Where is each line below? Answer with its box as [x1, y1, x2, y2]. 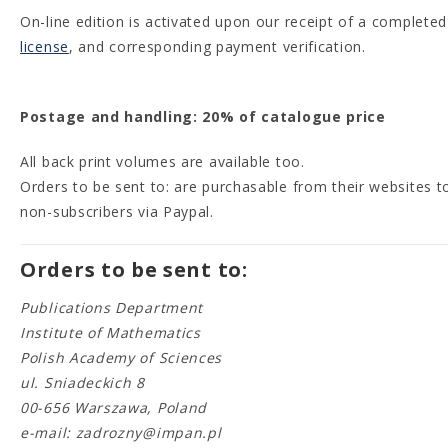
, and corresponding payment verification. [68, 37, 366, 56]
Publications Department [20, 298, 204, 317]
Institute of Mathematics [20, 323, 201, 342]
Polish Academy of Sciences [20, 348, 223, 367]
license [20, 37, 69, 56]
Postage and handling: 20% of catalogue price [20, 107, 386, 126]
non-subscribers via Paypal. [20, 202, 214, 221]
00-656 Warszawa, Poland [20, 398, 208, 417]
